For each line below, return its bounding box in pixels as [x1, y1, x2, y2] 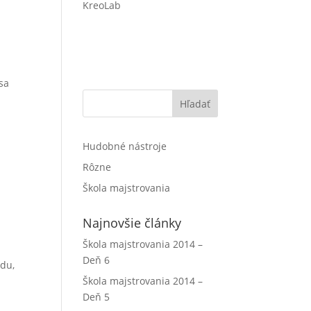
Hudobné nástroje [83, 140, 167, 153]
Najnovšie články [83, 215, 182, 231]
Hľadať [179, 96, 210, 110]
